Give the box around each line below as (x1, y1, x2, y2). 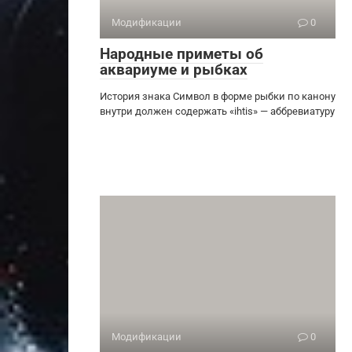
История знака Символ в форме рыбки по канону (100, 90, 335, 102)
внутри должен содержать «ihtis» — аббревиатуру (100, 104, 335, 117)
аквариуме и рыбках (100, 60, 247, 79)
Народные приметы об (100, 44, 263, 63)
